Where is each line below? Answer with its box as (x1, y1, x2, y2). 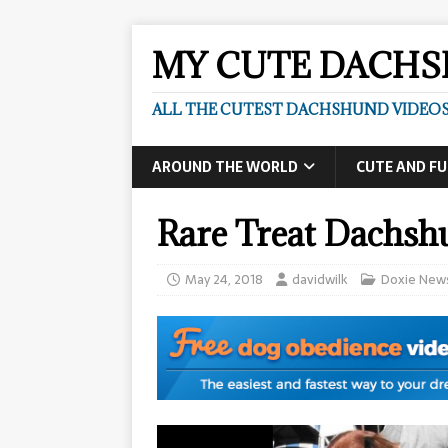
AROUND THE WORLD (152, 156, 298, 178)
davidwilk (292, 269, 348, 290)
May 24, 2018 (185, 269, 263, 290)
